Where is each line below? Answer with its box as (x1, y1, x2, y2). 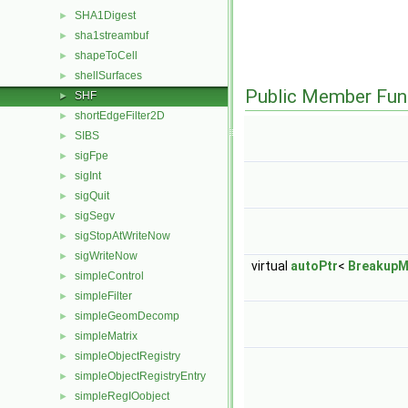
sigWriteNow (75, 250, 138, 262)
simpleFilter (75, 290, 132, 302)
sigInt (75, 169, 101, 182)
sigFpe (75, 149, 108, 162)
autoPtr (291, 259, 338, 273)
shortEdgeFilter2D (75, 109, 165, 122)
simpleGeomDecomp (75, 310, 179, 322)
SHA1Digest (75, 9, 136, 22)
